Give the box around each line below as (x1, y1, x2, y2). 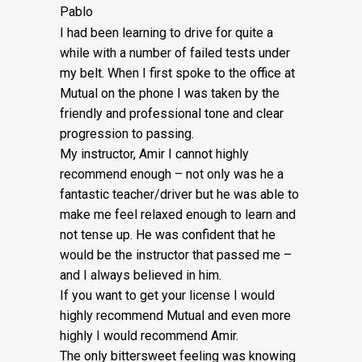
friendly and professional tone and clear (60, 106, 284, 121)
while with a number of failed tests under (60, 45, 290, 61)
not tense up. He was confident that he (60, 227, 276, 242)
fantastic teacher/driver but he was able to (60, 187, 299, 202)
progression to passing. (60, 126, 194, 141)
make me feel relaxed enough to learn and (60, 207, 296, 222)
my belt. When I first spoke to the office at (60, 65, 295, 81)
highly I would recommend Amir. (60, 328, 238, 343)
